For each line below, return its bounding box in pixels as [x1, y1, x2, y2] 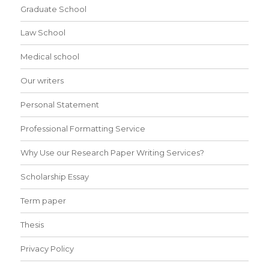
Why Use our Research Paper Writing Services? [20, 148, 205, 158]
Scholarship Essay [20, 172, 89, 182]
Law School [20, 28, 66, 38]
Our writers [20, 76, 64, 86]
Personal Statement [20, 100, 100, 110]
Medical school [20, 52, 80, 62]
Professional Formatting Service [20, 124, 146, 134]
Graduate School [20, 4, 87, 14]
